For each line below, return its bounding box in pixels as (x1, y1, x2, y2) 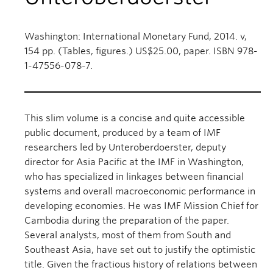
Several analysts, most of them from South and (24, 230, 231, 241)
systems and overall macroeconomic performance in (24, 186, 255, 197)
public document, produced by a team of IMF (24, 127, 221, 138)
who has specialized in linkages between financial (24, 171, 244, 182)
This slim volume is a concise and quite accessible (24, 113, 245, 124)
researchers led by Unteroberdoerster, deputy (24, 142, 226, 153)
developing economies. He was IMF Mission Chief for (24, 200, 258, 211)
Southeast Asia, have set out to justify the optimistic (24, 244, 255, 255)
